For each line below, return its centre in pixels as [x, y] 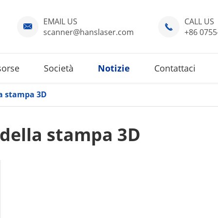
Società [59, 68]
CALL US [199, 21]
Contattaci [175, 68]
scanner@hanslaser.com [89, 32]
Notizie [114, 68]
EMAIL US [60, 21]
